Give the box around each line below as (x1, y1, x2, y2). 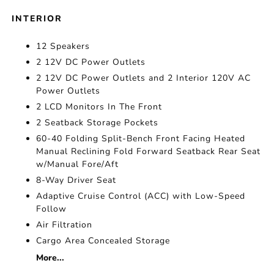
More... (36, 252, 65, 264)
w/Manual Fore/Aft (36, 158, 119, 170)
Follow (36, 203, 67, 215)
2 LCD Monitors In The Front (36, 101, 163, 113)
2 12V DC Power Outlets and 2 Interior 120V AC (36, 72, 251, 84)
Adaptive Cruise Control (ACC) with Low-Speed (36, 190, 246, 202)
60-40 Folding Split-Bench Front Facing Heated (36, 133, 246, 144)
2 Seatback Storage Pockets (36, 117, 159, 128)
